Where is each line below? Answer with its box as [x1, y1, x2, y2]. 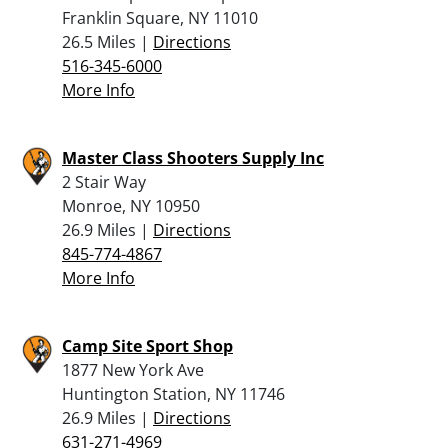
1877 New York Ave [62, 358, 204, 381]
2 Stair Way [62, 170, 146, 193]
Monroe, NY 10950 [62, 194, 200, 217]
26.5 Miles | [62, 30, 153, 53]
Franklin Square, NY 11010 [62, 6, 258, 29]
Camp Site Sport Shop [62, 334, 233, 357]
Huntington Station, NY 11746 [62, 382, 285, 405]
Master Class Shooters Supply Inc [62, 146, 324, 169]
